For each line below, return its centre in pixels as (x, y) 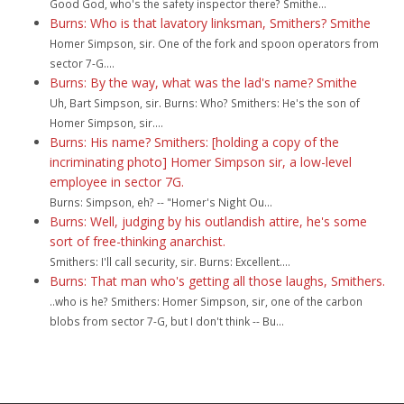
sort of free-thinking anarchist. (138, 241)
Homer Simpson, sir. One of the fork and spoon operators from (214, 43)
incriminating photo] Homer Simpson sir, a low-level (201, 162)
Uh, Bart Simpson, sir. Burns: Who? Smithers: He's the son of (205, 103)
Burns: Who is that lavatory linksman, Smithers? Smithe (210, 23)
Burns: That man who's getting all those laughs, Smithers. (217, 281)
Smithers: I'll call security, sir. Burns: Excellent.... (170, 262)
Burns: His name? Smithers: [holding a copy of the (194, 142)
